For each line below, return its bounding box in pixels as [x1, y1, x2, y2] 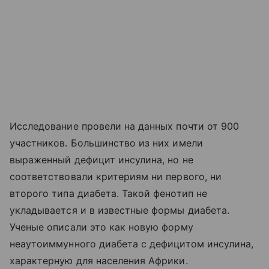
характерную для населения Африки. [10, 255, 188, 267]
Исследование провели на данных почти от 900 [10, 120, 240, 133]
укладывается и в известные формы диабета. [10, 204, 229, 217]
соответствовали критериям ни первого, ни [10, 171, 222, 183]
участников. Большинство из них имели [10, 137, 203, 150]
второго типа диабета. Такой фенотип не [10, 187, 207, 200]
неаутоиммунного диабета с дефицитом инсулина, [10, 238, 254, 250]
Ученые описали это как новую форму [10, 221, 193, 234]
